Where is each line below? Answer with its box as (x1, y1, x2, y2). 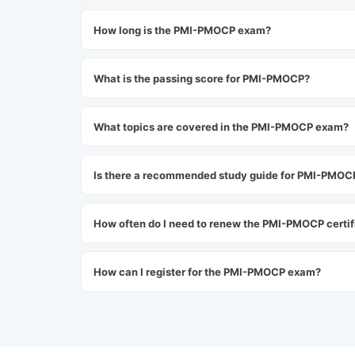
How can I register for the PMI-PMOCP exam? (94, 265, 321, 278)
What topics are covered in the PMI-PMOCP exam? (94, 120, 349, 133)
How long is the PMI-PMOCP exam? (94, 23, 271, 36)
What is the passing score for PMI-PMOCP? (94, 71, 310, 85)
